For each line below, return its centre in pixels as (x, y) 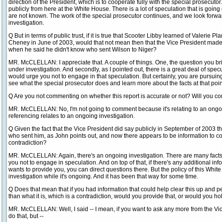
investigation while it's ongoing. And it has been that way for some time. (103, 176)
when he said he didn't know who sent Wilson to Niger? (83, 50)
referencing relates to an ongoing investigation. (72, 116)
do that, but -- (26, 216)
